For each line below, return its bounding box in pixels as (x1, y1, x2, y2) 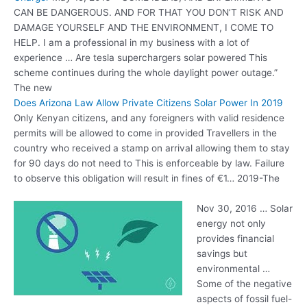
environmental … (196, 262, 270, 274)
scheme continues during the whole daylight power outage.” (14, 66, 278, 78)
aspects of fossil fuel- (196, 293, 292, 304)
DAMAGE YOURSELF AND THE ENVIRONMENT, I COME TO (14, 21, 273, 33)
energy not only (196, 217, 266, 229)
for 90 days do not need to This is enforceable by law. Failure (14, 157, 284, 169)
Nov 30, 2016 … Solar (196, 202, 293, 214)
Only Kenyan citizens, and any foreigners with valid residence (14, 112, 284, 123)
